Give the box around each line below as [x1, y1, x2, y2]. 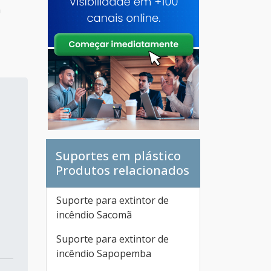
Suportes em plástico [56, 148, 181, 164]
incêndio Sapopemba [56, 247, 151, 260]
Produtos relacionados [56, 162, 189, 178]
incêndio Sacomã [56, 208, 132, 221]
